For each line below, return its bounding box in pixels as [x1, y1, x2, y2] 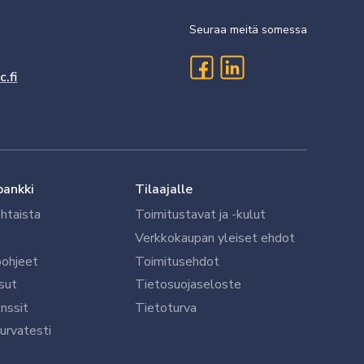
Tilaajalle [134, 180, 193, 198]
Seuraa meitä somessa [188, 21, 307, 37]
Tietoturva [134, 298, 197, 317]
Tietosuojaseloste [134, 275, 241, 294]
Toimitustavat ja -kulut [134, 206, 266, 224]
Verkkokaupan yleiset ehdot [134, 228, 295, 247]
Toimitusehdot [134, 252, 219, 271]
